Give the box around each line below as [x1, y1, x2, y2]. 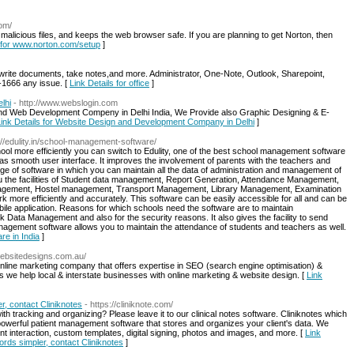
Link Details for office [70, 78, 149, 88]
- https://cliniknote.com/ [85, 299, 173, 309]
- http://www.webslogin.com [13, 98, 118, 107]
